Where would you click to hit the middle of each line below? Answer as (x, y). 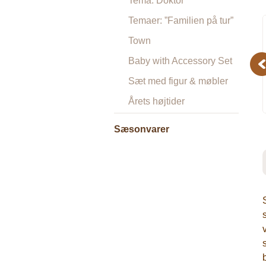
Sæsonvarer (142, 129)
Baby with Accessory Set (180, 61)
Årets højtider (156, 101)
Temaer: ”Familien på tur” (181, 20)
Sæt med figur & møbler (178, 81)
